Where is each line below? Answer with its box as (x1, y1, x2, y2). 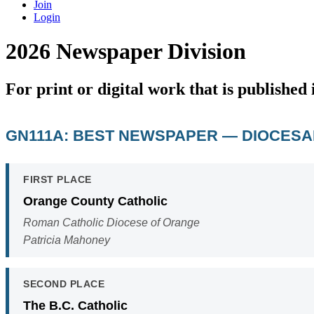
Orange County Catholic (23, 193, 168, 209)
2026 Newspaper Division (6, 39, 246, 64)
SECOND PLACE (23, 278, 104, 290)
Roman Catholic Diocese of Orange (23, 217, 200, 229)
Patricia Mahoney (23, 234, 110, 247)
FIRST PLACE (23, 174, 92, 186)
